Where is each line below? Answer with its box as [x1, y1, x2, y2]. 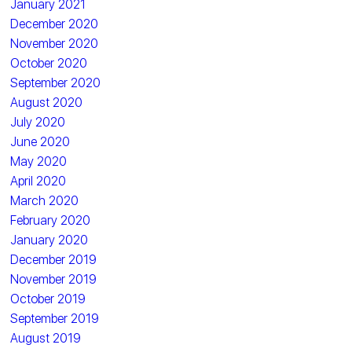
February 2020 [10, 212, 91, 228]
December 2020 [10, 16, 99, 31]
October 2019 [10, 291, 86, 306]
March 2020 [10, 192, 79, 208]
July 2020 [10, 114, 66, 130]
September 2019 [10, 310, 100, 326]
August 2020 [10, 94, 83, 110]
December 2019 [10, 251, 97, 267]
